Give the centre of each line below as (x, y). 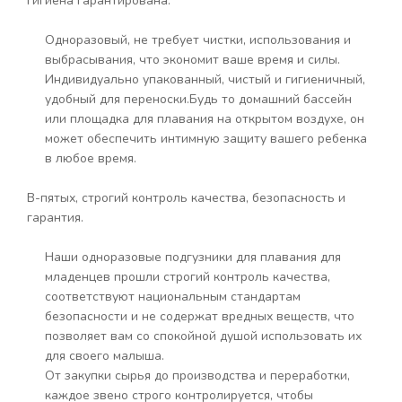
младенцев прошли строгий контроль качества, (188, 277)
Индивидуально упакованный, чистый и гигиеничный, (205, 79)
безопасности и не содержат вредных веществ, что (200, 316)
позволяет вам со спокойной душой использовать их (203, 336)
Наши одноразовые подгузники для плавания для (193, 257)
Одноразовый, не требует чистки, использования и (198, 40)
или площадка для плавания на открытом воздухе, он (205, 119)
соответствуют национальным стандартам (173, 297)
